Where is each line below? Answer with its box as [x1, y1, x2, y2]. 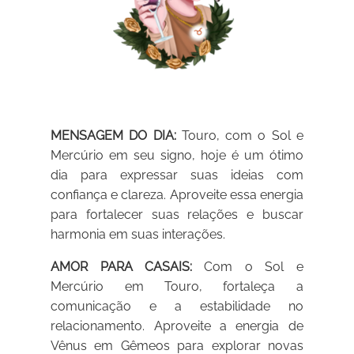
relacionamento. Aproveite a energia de [51, 318, 303, 334]
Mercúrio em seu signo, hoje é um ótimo [51, 148, 303, 164]
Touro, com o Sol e [175, 128, 303, 144]
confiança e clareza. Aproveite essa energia [51, 187, 303, 203]
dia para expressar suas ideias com [51, 168, 303, 183]
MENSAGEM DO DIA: [51, 128, 176, 144]
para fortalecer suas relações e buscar [51, 207, 303, 223]
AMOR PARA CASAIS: [51, 259, 193, 275]
